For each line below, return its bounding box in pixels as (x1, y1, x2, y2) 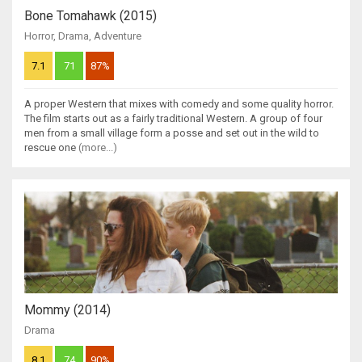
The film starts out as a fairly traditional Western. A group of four (24, 112, 322, 124)
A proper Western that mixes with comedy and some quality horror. (24, 97, 334, 110)
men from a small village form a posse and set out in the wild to (24, 126, 319, 139)
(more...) (78, 141, 117, 154)
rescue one (24, 141, 78, 154)
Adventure (94, 29, 141, 42)
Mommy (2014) (24, 301, 111, 318)
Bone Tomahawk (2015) (24, 7, 157, 23)
